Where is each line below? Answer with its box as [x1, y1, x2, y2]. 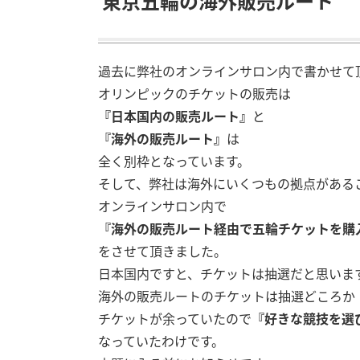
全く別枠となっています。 [98, 151, 250, 170]
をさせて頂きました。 [98, 241, 227, 260]
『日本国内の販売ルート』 [98, 106, 252, 125]
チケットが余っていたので [98, 309, 252, 328]
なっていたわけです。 [98, 331, 224, 350]
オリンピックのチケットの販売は [98, 84, 291, 103]
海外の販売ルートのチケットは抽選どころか [98, 286, 355, 305]
